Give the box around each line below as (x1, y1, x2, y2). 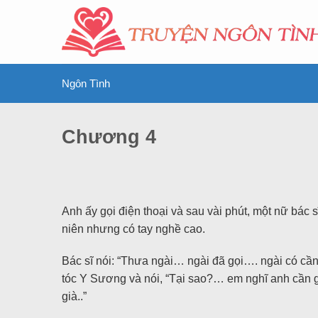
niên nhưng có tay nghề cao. (62, 222, 205, 235)
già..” (62, 290, 87, 303)
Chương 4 (62, 126, 156, 148)
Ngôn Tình (62, 77, 110, 89)
